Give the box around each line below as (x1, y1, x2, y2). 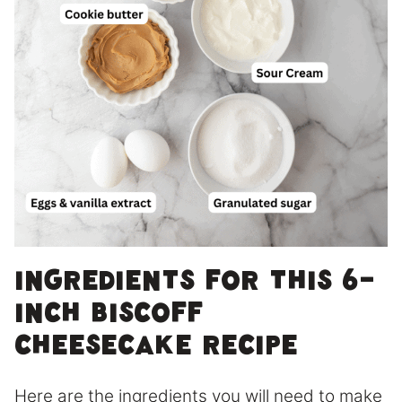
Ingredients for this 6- (14, 271, 376, 301)
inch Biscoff (14, 303, 203, 334)
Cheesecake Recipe (14, 336, 298, 366)
